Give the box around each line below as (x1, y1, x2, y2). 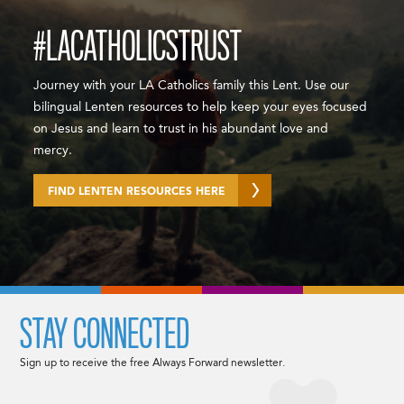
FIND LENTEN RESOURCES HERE (48, 186, 226, 197)
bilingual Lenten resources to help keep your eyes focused (33, 100, 368, 114)
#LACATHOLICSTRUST (33, 23, 243, 69)
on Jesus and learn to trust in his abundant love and (33, 122, 329, 135)
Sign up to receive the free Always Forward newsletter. (20, 357, 286, 369)
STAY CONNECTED (20, 311, 190, 357)
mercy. (33, 143, 73, 157)
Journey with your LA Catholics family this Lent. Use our (33, 78, 350, 92)
